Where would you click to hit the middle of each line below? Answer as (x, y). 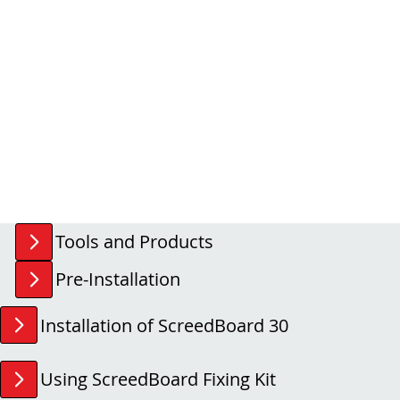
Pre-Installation (117, 279)
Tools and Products (134, 242)
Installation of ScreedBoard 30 (164, 325)
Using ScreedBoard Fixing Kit (158, 379)
